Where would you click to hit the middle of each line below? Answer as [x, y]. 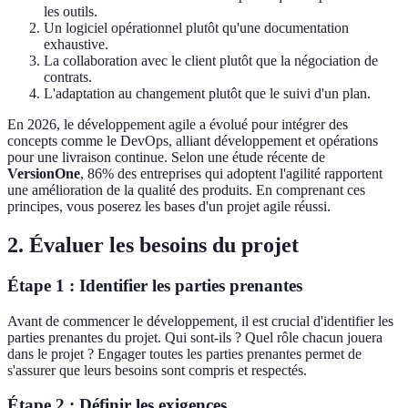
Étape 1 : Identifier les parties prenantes [155, 286]
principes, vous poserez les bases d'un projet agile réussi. [169, 207]
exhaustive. [76, 45]
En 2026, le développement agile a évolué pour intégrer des [178, 125]
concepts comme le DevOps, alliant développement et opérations [193, 141]
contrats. [68, 77]
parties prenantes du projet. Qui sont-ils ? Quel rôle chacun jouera [195, 337]
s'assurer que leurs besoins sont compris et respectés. [157, 370]
